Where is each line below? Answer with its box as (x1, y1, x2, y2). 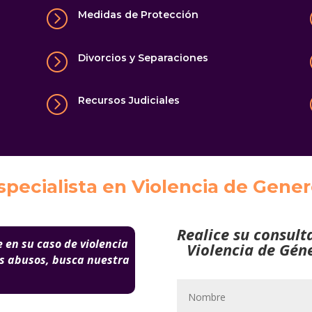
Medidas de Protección (77, 8, 198, 22)
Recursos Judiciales (77, 94, 180, 107)
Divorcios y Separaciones (77, 51, 208, 64)
